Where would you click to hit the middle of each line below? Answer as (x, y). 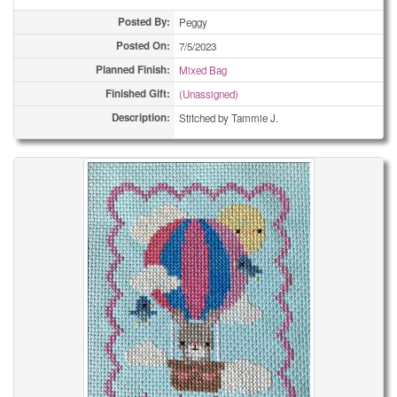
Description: (141, 117)
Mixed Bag (203, 70)
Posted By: (144, 22)
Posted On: (143, 46)
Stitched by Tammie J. (229, 118)
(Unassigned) (209, 94)
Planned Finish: (133, 70)
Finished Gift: (138, 93)
